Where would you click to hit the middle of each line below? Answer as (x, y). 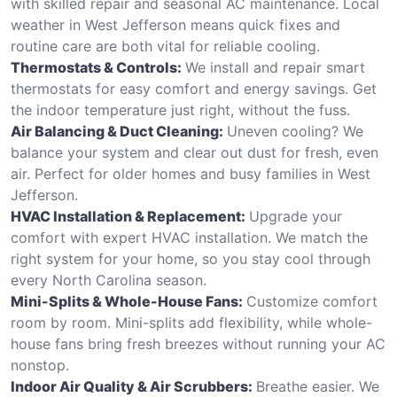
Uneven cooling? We (295, 131)
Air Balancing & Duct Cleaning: (117, 131)
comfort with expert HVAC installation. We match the (189, 237)
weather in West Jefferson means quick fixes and (175, 24)
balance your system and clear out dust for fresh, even (195, 152)
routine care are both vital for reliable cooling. (165, 46)
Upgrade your (296, 216)
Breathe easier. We (318, 386)
